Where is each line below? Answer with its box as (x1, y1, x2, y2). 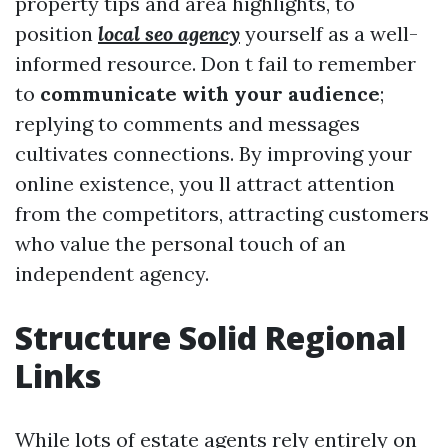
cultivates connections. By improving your (15, 141, 412, 166)
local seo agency (98, 21, 240, 46)
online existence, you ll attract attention (15, 171, 395, 196)
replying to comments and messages (15, 111, 360, 136)
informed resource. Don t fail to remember (15, 51, 416, 76)
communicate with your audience (40, 81, 380, 106)
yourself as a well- (240, 21, 418, 46)
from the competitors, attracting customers (15, 201, 429, 226)
